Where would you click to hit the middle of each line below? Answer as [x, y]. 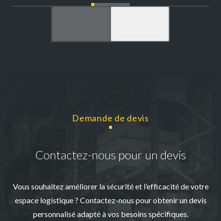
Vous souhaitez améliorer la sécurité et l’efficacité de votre [110, 186]
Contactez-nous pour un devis [110, 155]
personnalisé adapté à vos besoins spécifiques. [110, 214]
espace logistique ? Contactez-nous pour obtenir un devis [110, 200]
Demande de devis [110, 118]
